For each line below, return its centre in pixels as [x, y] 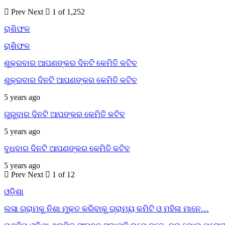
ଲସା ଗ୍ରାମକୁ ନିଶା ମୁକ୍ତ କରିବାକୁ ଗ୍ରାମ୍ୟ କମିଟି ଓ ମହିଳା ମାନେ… [106, 208]
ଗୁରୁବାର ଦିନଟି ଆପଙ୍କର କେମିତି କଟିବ [65, 114]
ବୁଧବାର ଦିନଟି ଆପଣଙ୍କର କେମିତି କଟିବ [67, 148]
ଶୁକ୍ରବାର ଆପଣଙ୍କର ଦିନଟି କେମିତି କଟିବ [71, 63]
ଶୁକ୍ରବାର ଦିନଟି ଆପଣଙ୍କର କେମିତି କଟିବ [71, 80]
